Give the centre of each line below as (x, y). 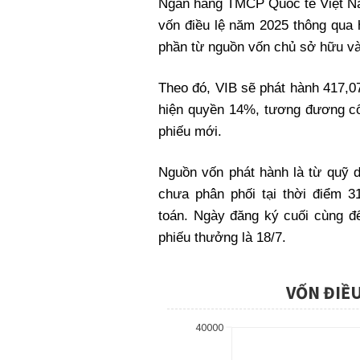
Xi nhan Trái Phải (180, 9)
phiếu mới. (190, 131)
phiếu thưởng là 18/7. (222, 237)
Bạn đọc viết (168, 31)
